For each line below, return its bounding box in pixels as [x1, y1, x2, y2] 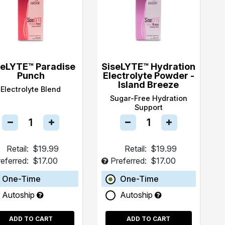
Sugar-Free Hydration [109, 93, 187, 102]
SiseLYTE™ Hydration [101, 61, 196, 72]
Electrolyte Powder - [102, 70, 194, 81]
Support [134, 102, 163, 111]
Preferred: [110, 155, 147, 166]
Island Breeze [118, 79, 179, 90]
